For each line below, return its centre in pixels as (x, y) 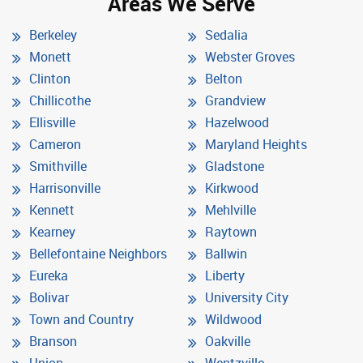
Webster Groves (250, 56)
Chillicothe (60, 100)
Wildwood (233, 319)
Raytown (231, 231)
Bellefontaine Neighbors (98, 253)
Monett (50, 56)
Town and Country (81, 319)
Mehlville (231, 209)
